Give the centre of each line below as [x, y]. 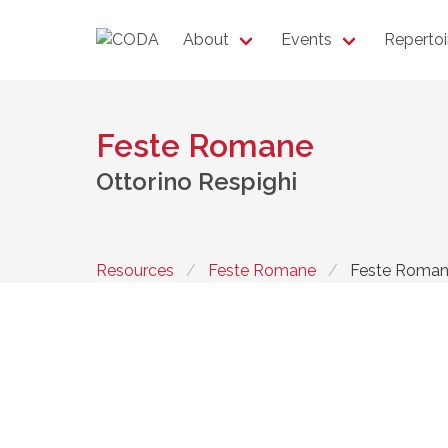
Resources [135, 270]
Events [306, 39]
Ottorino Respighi [196, 181]
